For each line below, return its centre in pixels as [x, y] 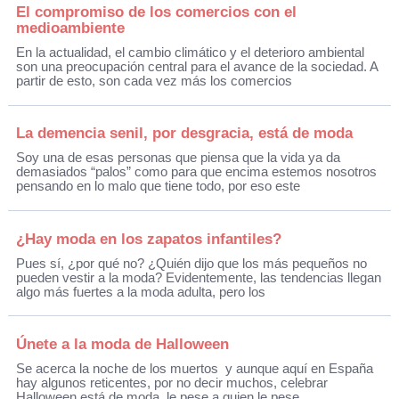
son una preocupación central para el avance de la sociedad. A [196, 67]
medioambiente [70, 28]
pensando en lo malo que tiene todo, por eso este [158, 186]
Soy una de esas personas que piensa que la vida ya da [178, 158]
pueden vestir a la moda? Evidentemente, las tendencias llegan [198, 277]
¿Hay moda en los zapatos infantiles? [148, 239]
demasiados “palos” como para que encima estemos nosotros [196, 172]
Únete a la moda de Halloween [122, 344]
